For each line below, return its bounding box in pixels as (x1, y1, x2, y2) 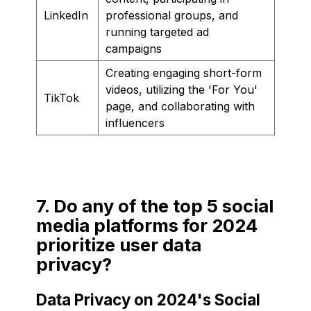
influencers (106, 115, 165, 130)
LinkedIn (44, 8, 88, 22)
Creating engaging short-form (106, 65, 262, 80)
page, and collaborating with (106, 99, 255, 113)
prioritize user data (36, 233, 201, 255)
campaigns (106, 41, 162, 56)
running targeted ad (106, 24, 209, 39)
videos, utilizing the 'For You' (106, 82, 258, 96)
